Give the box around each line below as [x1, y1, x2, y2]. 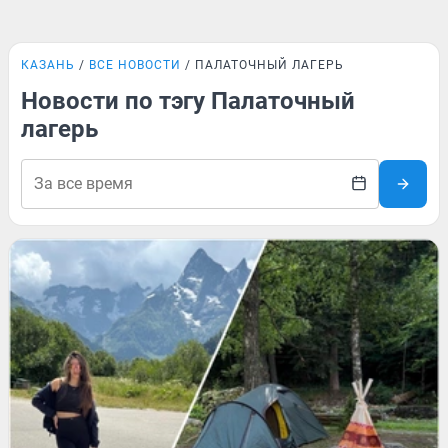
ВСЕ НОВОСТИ [89, 58, 181, 72]
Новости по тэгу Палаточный [21, 87, 355, 115]
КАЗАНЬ [21, 58, 75, 72]
